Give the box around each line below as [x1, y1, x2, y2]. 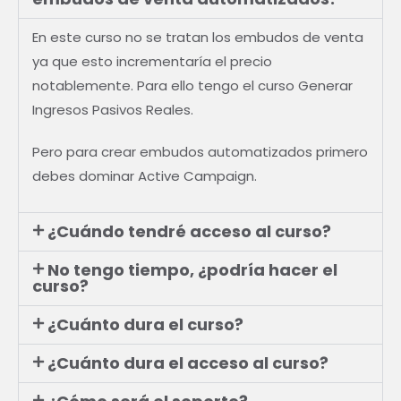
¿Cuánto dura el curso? [47, 313, 243, 337]
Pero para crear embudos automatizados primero [32, 142, 368, 162]
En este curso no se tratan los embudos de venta [32, 28, 363, 47]
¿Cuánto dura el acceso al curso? [47, 352, 328, 375]
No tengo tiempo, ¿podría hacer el [47, 259, 337, 282]
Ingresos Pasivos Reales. [32, 100, 193, 120]
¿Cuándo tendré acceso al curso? [47, 220, 331, 243]
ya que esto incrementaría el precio [32, 52, 272, 72]
